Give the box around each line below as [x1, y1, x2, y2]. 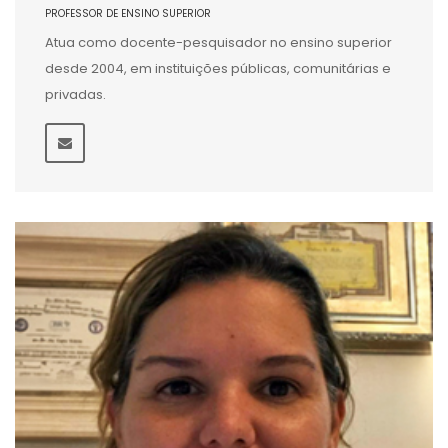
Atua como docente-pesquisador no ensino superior [45, 33, 392, 52]
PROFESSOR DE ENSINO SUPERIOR [45, 6, 211, 21]
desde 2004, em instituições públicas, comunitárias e [45, 59, 391, 78]
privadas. [45, 85, 106, 104]
